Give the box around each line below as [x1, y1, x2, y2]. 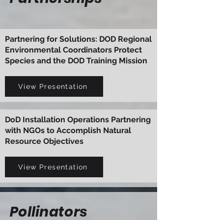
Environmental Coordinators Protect [5, 45, 142, 55]
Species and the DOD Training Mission [5, 56, 147, 65]
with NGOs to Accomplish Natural [5, 126, 131, 135]
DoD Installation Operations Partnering [5, 115, 151, 124]
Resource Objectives [5, 137, 83, 146]
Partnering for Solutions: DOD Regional [5, 34, 152, 44]
